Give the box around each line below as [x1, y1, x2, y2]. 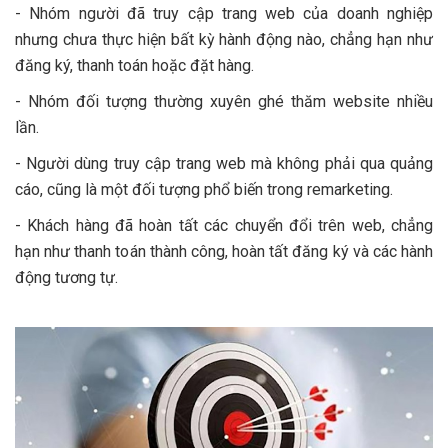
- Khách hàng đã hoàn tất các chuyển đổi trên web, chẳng [15, 216, 433, 236]
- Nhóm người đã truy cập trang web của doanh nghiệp [15, 4, 433, 24]
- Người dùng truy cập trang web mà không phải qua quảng [15, 154, 433, 174]
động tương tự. [15, 268, 118, 288]
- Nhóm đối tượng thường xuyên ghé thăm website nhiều [15, 92, 433, 112]
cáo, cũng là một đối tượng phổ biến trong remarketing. [15, 180, 393, 200]
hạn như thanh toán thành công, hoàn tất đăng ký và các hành [15, 242, 433, 262]
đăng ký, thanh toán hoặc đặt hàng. [15, 56, 254, 76]
